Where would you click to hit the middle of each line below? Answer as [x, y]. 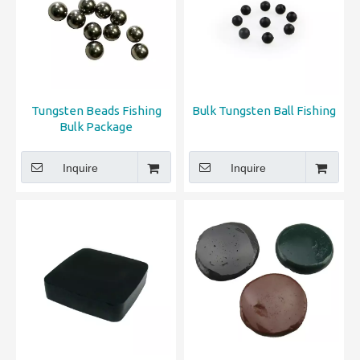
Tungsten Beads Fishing [96, 110]
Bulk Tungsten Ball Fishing [264, 110]
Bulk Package [96, 127]
